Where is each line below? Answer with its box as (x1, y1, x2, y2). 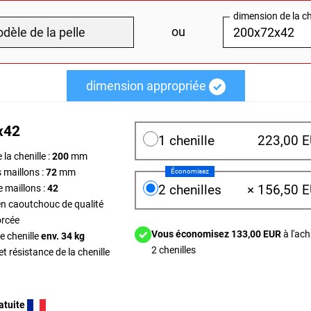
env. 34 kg (41, 230, 85, 242)
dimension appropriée (85, 78, 206, 93)
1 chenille (158, 133, 215, 149)
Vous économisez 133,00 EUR (151, 228, 282, 239)
